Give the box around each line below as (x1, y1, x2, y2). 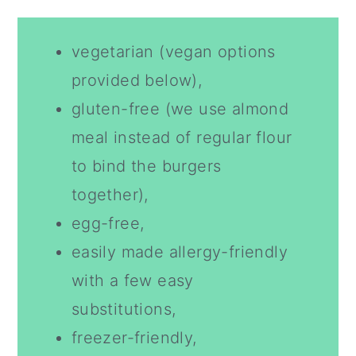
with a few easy (71, 271, 194, 290)
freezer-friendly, (71, 328, 197, 347)
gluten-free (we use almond (71, 99, 289, 118)
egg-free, (71, 214, 145, 233)
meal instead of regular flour (71, 128, 292, 147)
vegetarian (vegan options (71, 42, 276, 61)
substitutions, (71, 300, 176, 319)
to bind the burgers (71, 157, 222, 176)
